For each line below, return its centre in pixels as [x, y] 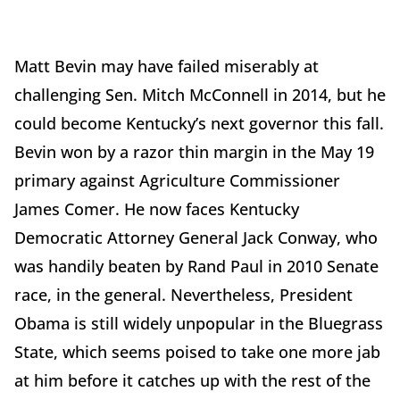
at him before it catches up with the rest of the [192, 381]
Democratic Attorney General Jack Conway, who [196, 238]
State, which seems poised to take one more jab [197, 352]
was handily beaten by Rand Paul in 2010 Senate [196, 267]
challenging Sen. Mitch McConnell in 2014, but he [200, 95]
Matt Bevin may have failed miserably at [167, 67]
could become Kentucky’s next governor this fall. [199, 124]
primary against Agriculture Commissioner [177, 181]
